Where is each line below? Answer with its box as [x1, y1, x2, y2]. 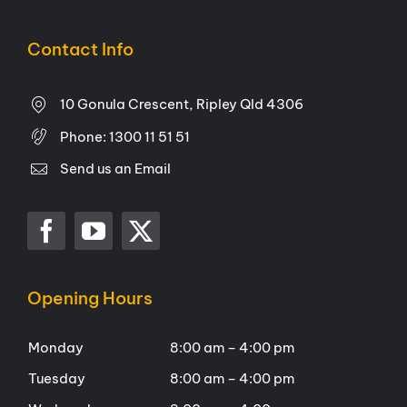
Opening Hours [26, 287, 153, 310]
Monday [27, 339, 84, 357]
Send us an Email [59, 160, 171, 178]
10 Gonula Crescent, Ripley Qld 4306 [59, 95, 303, 114]
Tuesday [27, 370, 85, 388]
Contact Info [26, 38, 134, 61]
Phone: [59, 127, 109, 145]
